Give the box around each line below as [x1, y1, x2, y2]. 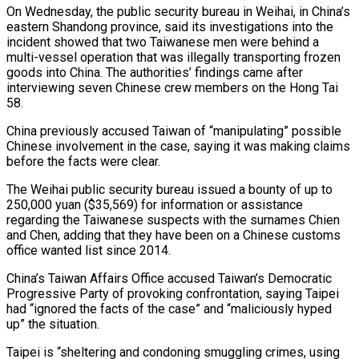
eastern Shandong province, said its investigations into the [6, 18, 333, 34]
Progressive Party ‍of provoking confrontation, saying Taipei [6, 285, 339, 301]
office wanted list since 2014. [6, 242, 171, 258]
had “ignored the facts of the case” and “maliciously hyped [6, 301, 332, 317]
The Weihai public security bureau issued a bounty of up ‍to [6, 181, 333, 197]
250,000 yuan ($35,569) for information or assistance [6, 196, 303, 212]
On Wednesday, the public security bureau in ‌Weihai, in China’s [6, 3, 350, 19]
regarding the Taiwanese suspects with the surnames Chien [6, 212, 340, 228]
